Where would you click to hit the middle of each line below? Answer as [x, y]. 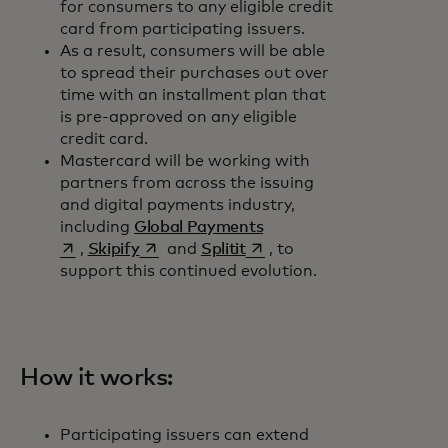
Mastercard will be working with [185, 161]
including [97, 227]
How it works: [96, 378]
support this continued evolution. [198, 271]
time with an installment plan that [193, 95]
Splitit [223, 249]
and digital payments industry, [177, 205]
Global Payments [199, 227]
